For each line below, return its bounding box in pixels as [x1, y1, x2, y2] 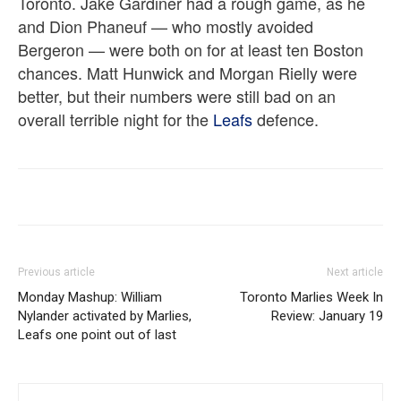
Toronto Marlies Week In [240, 289, 383, 306]
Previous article [18, 266, 95, 279]
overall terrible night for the [18, 107, 213, 132]
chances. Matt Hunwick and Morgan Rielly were [18, 61, 357, 85]
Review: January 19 [271, 308, 383, 325]
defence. [252, 107, 319, 132]
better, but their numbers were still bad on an [18, 84, 336, 108]
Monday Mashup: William [18, 289, 162, 306]
